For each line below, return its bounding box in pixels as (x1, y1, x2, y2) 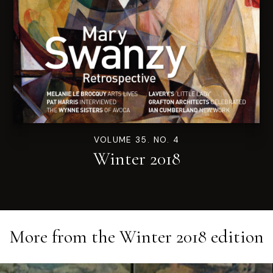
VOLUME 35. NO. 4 (93, 135, 180, 146)
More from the (9, 225, 119, 249)
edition (207, 225, 264, 249)
